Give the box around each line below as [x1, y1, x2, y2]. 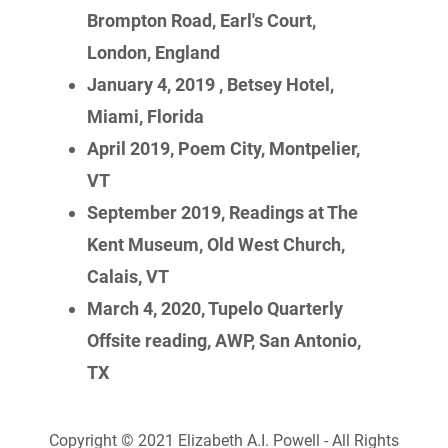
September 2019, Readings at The [87, 202, 359, 223]
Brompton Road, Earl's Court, [87, 10, 317, 31]
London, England [87, 42, 221, 63]
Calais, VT [87, 266, 174, 287]
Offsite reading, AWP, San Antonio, [87, 330, 362, 351]
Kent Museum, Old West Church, [87, 234, 346, 255]
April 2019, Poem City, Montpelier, [87, 138, 361, 159]
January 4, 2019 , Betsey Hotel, [87, 74, 335, 95]
